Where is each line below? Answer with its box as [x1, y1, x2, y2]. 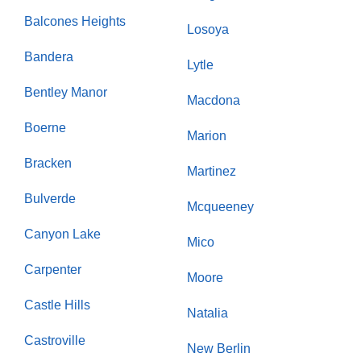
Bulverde [24, 192, 76, 206]
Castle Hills [24, 298, 90, 313]
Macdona [187, 93, 240, 108]
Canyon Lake [24, 227, 101, 242]
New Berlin [187, 342, 251, 356]
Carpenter [24, 263, 81, 277]
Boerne [24, 121, 66, 135]
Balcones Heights [24, 15, 126, 29]
